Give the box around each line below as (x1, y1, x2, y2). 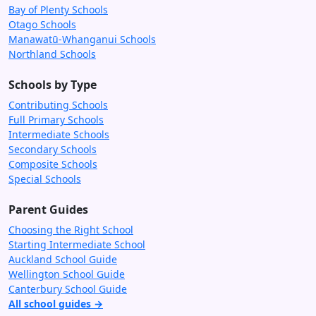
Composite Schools (8, 157, 97, 171)
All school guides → (8, 296, 103, 310)
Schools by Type (8, 76, 97, 92)
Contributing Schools (8, 97, 108, 111)
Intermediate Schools (8, 127, 109, 141)
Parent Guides (8, 201, 88, 217)
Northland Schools (8, 47, 96, 61)
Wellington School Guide (8, 267, 125, 281)
